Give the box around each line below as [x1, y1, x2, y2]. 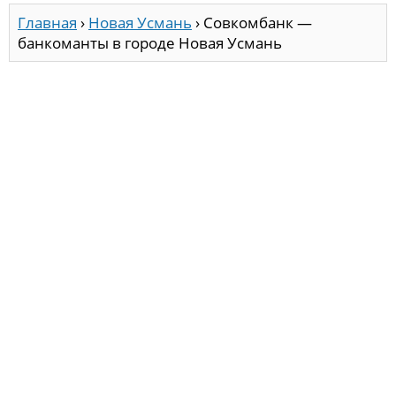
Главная [18, 12, 77, 34]
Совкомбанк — [203, 12, 312, 34]
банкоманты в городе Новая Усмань [18, 33, 282, 54]
